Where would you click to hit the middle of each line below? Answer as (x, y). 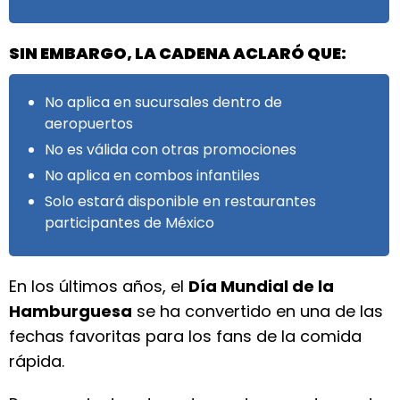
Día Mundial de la (261, 286)
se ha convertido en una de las (258, 311)
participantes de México (129, 223)
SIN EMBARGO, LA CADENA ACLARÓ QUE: (178, 53)
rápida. (37, 361)
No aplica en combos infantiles (152, 175)
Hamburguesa (71, 311)
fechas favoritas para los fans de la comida (185, 336)
